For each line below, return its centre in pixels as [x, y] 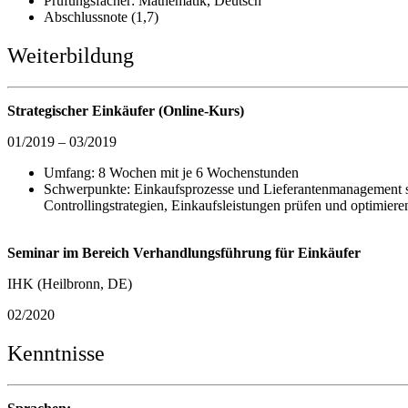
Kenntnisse [56, 353]
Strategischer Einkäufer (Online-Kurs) [126, 111]
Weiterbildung [71, 56]
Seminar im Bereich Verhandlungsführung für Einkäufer [184, 253]
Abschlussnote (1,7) [101, 17]
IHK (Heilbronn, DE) [70, 284]
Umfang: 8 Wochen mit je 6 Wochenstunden [171, 173]
